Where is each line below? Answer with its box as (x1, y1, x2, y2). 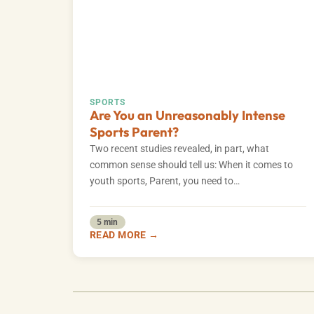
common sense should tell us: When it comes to (90, 158, 293, 171)
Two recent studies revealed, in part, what (90, 142, 269, 155)
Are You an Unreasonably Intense (90, 107, 285, 123)
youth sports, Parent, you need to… (90, 175, 240, 187)
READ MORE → (90, 229, 159, 240)
